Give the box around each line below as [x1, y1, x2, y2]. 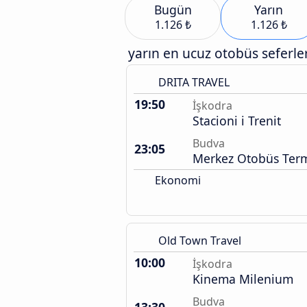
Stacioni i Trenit [193, 112, 281, 129]
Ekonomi [152, 173, 201, 188]
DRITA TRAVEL [158, 75, 230, 90]
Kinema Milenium [193, 271, 293, 287]
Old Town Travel [158, 233, 241, 248]
